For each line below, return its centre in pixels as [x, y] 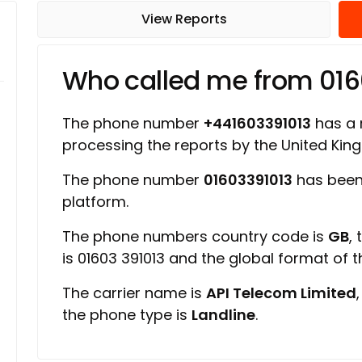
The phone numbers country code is [195, 236]
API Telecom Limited [281, 293]
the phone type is [127, 315]
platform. [95, 202]
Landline [223, 315]
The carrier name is [134, 293]
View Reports [184, 19]
